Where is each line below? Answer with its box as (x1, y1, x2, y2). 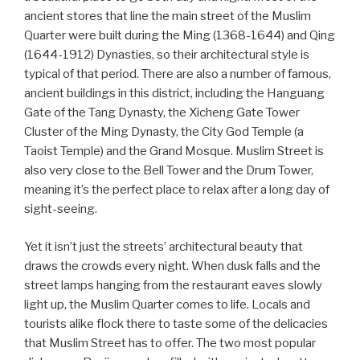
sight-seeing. (24, 202, 97, 216)
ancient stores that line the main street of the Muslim (24, 9, 311, 23)
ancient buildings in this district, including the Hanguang (24, 86, 325, 100)
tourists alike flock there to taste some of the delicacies (24, 316, 328, 331)
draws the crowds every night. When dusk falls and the (24, 258, 321, 273)
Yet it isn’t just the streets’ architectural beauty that (24, 239, 303, 254)
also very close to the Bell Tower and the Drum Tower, (24, 163, 313, 178)
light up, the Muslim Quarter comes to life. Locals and (24, 297, 310, 312)
